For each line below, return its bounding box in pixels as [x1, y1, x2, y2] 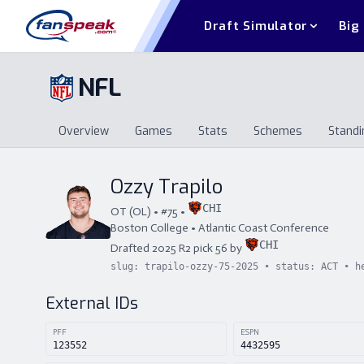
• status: [258, 261, 321, 272]
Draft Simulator [203, 17, 309, 34]
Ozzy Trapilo [110, 174, 223, 200]
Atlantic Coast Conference [198, 221, 329, 235]
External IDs [45, 292, 138, 314]
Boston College [110, 221, 188, 235]
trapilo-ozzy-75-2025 [145, 261, 258, 272]
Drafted [110, 241, 152, 255]
